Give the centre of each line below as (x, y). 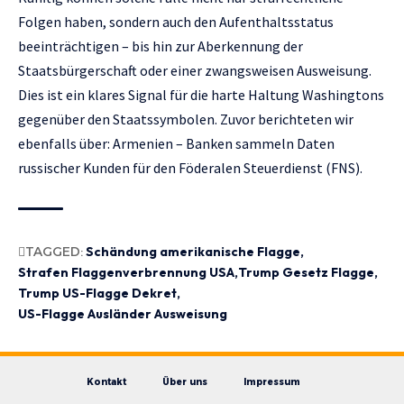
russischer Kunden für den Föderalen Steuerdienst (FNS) (189, 168)
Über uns (184, 382)
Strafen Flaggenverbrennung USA (126, 273)
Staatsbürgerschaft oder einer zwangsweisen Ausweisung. (195, 71)
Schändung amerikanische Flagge (193, 252)
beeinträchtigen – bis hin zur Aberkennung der (161, 46)
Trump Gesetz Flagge (306, 273)
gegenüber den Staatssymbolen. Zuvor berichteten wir (186, 119)
